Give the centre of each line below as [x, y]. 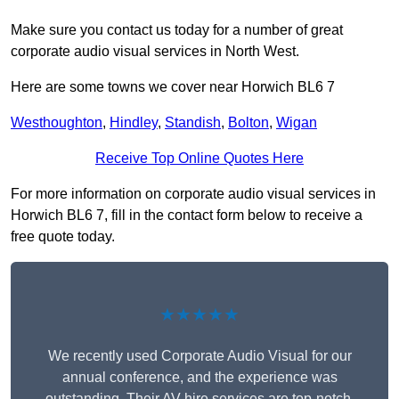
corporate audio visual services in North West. [155, 52]
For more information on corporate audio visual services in [193, 194]
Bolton [248, 123]
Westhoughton [57, 123]
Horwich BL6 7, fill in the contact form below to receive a [187, 216]
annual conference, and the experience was [199, 378]
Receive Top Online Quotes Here [199, 159]
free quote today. [63, 237]
